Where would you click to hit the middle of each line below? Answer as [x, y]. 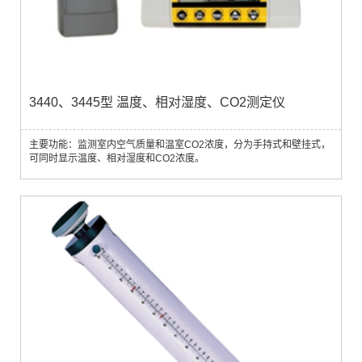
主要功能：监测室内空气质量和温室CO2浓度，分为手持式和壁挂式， [180, 144]
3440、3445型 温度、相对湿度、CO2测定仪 [157, 102]
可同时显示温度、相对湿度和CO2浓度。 [117, 158]
